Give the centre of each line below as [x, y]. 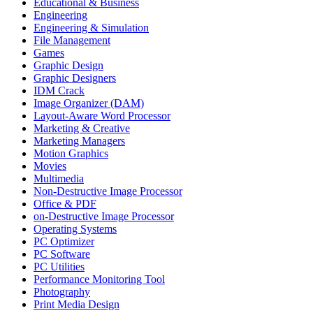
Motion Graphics [71, 153]
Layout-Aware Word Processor [102, 115]
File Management [72, 40]
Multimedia [59, 178]
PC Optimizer [64, 241]
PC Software [62, 254]
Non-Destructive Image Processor [108, 191]
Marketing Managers [79, 140]
